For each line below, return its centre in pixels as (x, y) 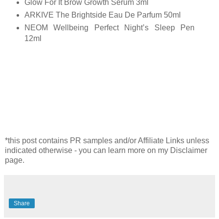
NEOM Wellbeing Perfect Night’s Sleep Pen (109, 27)
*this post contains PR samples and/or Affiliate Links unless (107, 140)
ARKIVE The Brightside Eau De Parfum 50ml (103, 15)
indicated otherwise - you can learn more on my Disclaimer (106, 150)
